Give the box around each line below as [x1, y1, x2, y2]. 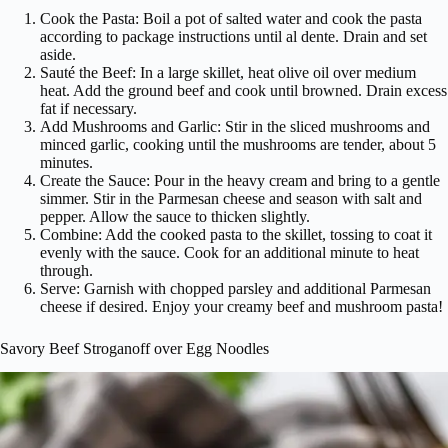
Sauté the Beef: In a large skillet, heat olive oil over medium [40, 63, 416, 81]
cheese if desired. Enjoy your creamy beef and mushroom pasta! [40, 297, 443, 315]
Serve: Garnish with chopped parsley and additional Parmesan [40, 279, 431, 297]
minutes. [40, 153, 93, 171]
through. [40, 261, 93, 279]
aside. [40, 45, 76, 63]
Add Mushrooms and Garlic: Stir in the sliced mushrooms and [40, 117, 430, 135]
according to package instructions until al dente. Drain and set [40, 27, 427, 45]
